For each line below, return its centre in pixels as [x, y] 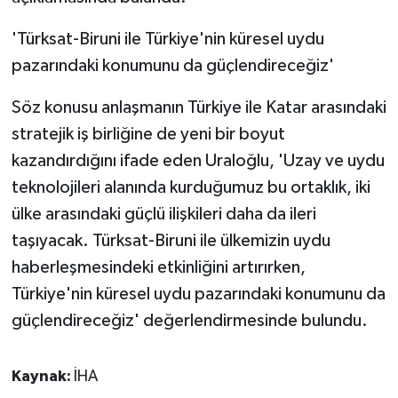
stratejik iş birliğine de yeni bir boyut [148, 134]
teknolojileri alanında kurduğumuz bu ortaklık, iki [191, 187]
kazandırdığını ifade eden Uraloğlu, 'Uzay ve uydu [198, 160]
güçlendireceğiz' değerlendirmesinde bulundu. [189, 320]
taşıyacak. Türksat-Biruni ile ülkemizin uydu [171, 240]
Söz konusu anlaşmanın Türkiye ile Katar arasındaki [199, 107]
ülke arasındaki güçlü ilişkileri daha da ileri [163, 214]
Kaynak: [42, 376]
